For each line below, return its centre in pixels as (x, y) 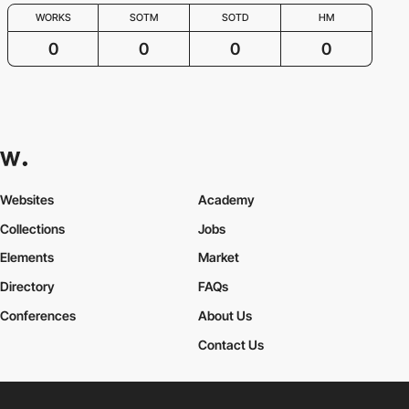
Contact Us (231, 345)
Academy (226, 199)
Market (218, 257)
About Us (225, 316)
